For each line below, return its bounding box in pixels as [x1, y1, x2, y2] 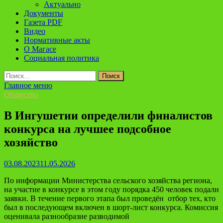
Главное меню [4, 81, 52, 90]
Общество [4, 90, 38, 99]
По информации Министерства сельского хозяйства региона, [4, 176, 212, 185]
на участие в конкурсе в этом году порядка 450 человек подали [4, 185, 219, 194]
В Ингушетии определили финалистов [4, 109, 213, 122]
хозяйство [4, 135, 58, 149]
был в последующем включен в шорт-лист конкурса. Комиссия [4, 203, 218, 212]
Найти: [3, 70, 27, 79]
